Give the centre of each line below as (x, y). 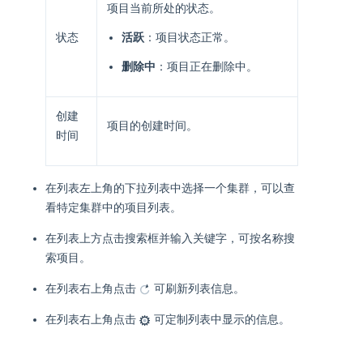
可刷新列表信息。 (199, 289)
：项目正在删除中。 (207, 67)
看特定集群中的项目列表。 (113, 208)
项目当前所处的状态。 (164, 9)
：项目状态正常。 (190, 38)
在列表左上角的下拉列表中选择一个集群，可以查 (170, 188)
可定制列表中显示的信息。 (222, 320)
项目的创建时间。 (152, 126)
